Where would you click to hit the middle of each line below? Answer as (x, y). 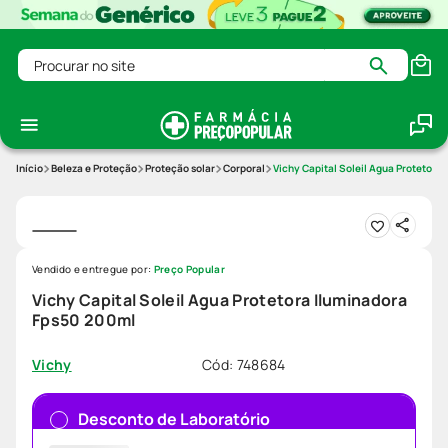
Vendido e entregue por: (93, 269)
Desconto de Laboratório (174, 419)
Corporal (244, 168)
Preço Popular (189, 269)
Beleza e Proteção (94, 168)
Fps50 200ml (84, 320)
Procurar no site (75, 57)
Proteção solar (180, 168)
